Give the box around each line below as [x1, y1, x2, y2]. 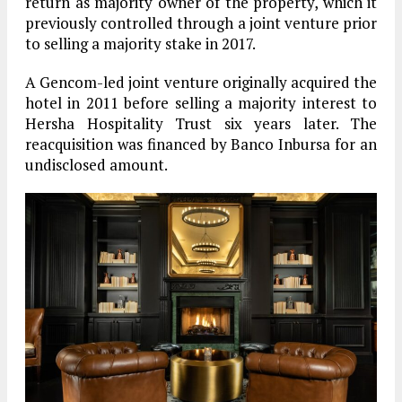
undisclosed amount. [25, 154, 168, 175]
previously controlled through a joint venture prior [25, 13, 377, 33]
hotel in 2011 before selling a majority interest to [25, 92, 377, 113]
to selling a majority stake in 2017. [25, 33, 256, 54]
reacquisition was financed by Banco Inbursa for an [25, 134, 377, 154]
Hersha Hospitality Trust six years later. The [25, 113, 377, 134]
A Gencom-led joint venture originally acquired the [25, 72, 377, 92]
